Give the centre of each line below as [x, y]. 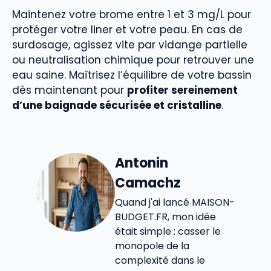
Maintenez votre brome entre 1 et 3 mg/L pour [132, 15]
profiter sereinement [182, 90]
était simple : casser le [168, 231]
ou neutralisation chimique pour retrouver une [133, 60]
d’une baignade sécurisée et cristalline [117, 106]
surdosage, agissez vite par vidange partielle [130, 45]
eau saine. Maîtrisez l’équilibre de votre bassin [132, 75]
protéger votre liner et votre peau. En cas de [127, 30]
